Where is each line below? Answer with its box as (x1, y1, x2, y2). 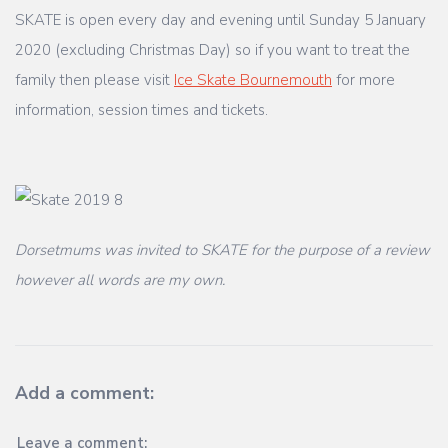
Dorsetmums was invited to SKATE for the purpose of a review (15, 239, 430, 260)
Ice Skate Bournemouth (174, 69, 332, 90)
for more (332, 69, 395, 90)
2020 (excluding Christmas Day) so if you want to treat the (15, 39, 410, 60)
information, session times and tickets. (15, 99, 268, 120)
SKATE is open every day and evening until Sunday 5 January (15, 9, 426, 30)
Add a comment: (15, 380, 154, 405)
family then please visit (15, 69, 174, 90)
